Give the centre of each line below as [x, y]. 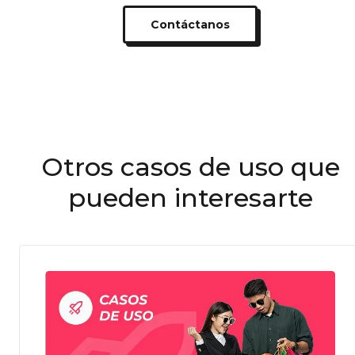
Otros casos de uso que [190, 167]
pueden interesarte [190, 198]
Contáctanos [190, 25]
